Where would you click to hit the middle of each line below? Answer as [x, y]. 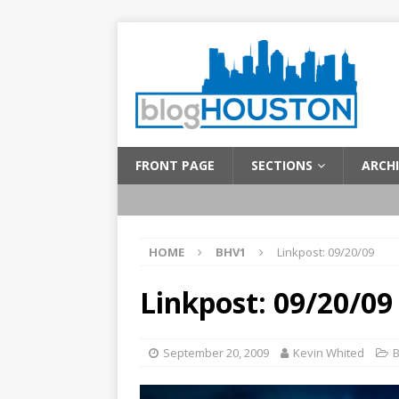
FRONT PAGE [175, 165]
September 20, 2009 [216, 353]
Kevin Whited [329, 353]
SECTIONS [282, 165]
